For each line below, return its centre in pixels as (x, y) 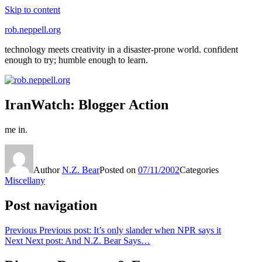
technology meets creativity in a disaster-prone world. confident (121, 49)
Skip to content (32, 10)
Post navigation (51, 205)
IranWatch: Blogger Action (87, 104)
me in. (16, 129)
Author (48, 170)
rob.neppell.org (33, 30)
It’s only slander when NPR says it (157, 230)
